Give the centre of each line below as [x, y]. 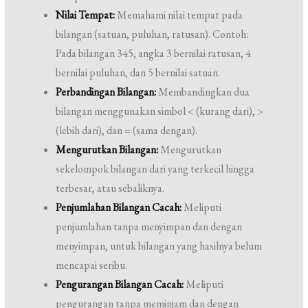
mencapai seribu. [92, 265]
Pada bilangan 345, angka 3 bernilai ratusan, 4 [154, 53]
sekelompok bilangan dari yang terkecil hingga [155, 169]
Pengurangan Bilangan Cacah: [120, 284]
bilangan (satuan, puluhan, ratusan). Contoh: [152, 34]
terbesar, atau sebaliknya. [110, 188]
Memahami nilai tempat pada [179, 15]
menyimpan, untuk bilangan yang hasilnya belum [159, 246]
